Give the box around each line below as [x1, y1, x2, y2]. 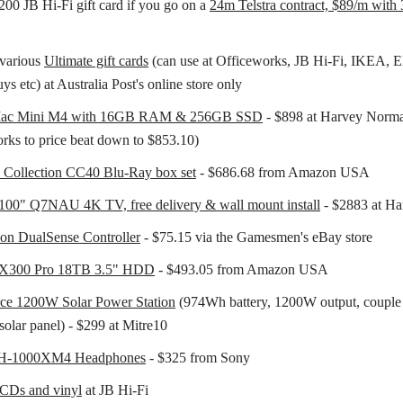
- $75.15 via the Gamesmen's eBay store [140, 228, 372, 245]
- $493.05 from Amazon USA [155, 261, 328, 277]
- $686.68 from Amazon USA [196, 164, 370, 180]
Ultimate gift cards [44, 52, 148, 68]
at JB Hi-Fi [82, 381, 148, 398]
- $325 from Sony [146, 349, 250, 365]
